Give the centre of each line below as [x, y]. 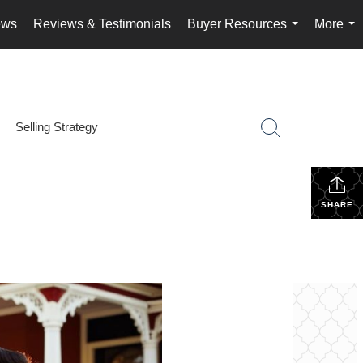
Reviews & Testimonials [102, 24]
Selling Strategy [56, 127]
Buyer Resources [237, 24]
